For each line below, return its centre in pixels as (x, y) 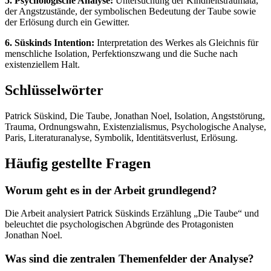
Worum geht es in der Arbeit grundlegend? (111, 190)
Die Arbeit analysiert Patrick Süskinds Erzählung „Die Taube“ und (132, 214)
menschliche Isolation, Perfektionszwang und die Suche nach (121, 53)
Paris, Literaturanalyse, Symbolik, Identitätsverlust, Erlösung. (121, 137)
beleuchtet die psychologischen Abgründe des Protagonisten (119, 224)
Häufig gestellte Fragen (78, 163)
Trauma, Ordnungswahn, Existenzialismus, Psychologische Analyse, (135, 126)
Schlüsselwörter (54, 90)
